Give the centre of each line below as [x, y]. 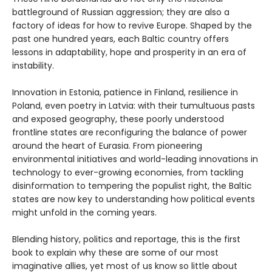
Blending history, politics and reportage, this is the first [126, 239]
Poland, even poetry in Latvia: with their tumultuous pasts [134, 105]
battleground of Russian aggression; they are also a [121, 12]
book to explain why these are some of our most [115, 252]
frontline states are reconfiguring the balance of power [130, 132]
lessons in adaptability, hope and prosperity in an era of [129, 52]
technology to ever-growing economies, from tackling [128, 172]
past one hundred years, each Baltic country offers [121, 39]
